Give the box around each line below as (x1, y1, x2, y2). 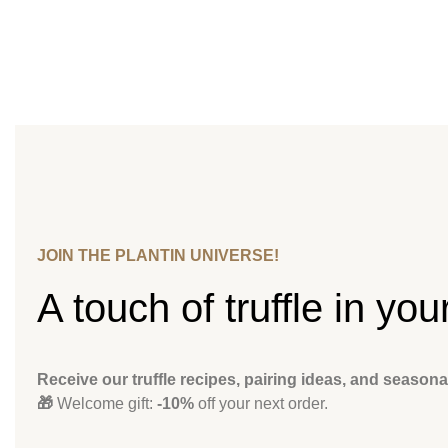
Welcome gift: (57, 395, 157, 413)
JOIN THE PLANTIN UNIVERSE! (37, 247, 279, 265)
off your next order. (194, 395, 328, 413)
